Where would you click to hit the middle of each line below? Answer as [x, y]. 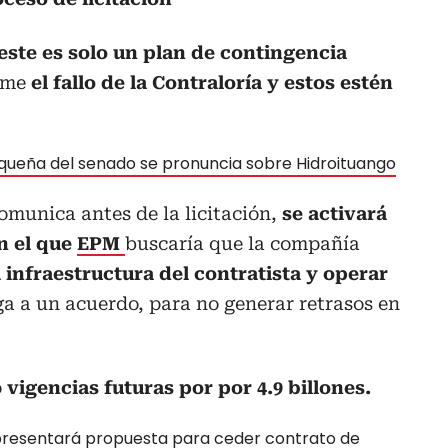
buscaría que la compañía [242, 243]
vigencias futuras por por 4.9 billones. [189, 387]
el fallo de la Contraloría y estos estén [209, 82]
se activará [332, 213]
